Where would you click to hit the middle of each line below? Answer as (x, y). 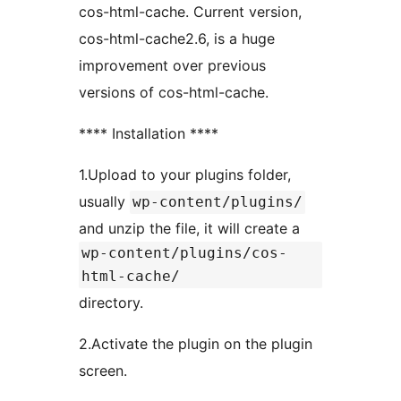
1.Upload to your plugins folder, (185, 174)
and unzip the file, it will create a (189, 228)
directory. (111, 302)
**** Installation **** (149, 133)
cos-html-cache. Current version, (190, 11)
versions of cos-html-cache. (174, 92)
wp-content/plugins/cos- (184, 252)
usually (104, 201)
